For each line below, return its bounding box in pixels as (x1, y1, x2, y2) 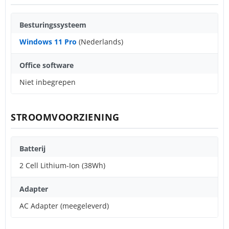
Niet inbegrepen (19, 77, 76, 87)
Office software (19, 60, 74, 70)
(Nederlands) (77, 36, 123, 47)
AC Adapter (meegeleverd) (19, 200, 109, 211)
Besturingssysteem (19, 19, 86, 30)
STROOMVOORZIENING (11, 110, 120, 123)
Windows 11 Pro (19, 36, 77, 47)
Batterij (19, 143, 45, 153)
